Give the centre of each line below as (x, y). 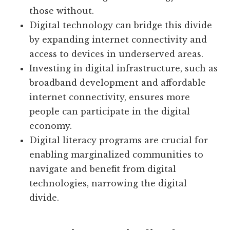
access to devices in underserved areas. (117, 54)
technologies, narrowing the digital (108, 184)
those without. (62, 11)
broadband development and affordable (118, 83)
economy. (51, 126)
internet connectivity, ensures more (110, 97)
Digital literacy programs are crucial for (119, 140)
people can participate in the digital (110, 112)
